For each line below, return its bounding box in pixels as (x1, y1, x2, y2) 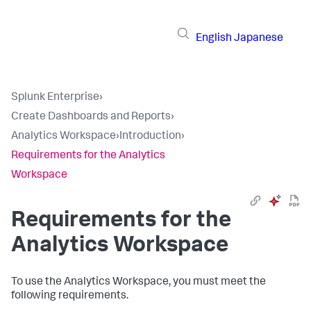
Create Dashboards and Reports (11, 112, 171, 123)
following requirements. (11, 291, 128, 302)
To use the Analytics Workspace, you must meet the (11, 277, 266, 288)
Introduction (119, 131, 181, 142)
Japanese (234, 33, 283, 44)
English (196, 33, 232, 44)
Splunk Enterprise (11, 92, 99, 103)
